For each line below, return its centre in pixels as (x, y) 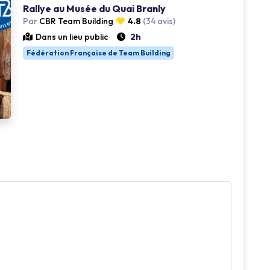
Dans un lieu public (72, 36)
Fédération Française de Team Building (99, 52)
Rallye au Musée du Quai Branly (94, 8)
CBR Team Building (75, 21)
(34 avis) (159, 21)
